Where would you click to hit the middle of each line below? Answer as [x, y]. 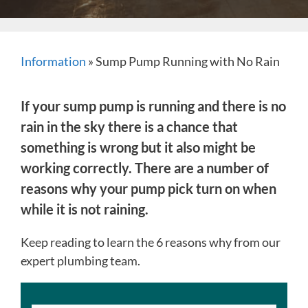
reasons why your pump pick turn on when [148, 188]
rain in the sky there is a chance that [129, 126]
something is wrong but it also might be [138, 147]
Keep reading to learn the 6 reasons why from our [151, 242]
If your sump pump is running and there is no [153, 106]
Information [53, 61]
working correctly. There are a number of [145, 168]
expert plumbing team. [80, 261]
